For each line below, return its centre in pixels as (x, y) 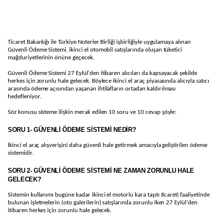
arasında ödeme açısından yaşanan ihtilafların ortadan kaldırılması (92, 89)
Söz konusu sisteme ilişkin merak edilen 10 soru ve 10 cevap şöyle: (92, 112)
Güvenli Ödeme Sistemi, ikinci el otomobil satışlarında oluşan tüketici (95, 50)
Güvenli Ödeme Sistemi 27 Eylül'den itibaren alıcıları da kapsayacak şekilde (102, 73)
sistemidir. (21, 153)
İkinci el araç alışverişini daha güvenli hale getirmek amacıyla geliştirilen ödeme (108, 145)
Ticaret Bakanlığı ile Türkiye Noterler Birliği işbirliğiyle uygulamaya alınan (99, 42)
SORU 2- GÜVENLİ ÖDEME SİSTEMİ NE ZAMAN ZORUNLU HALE (101, 171)
